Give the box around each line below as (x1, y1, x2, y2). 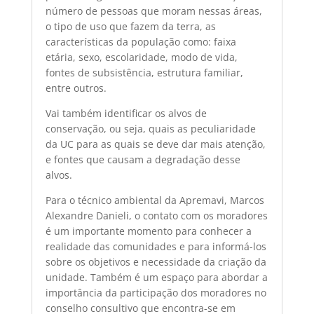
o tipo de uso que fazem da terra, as (45, 20, 216, 33)
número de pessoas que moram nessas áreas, (45, 4, 262, 18)
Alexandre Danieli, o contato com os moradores (45, 209, 268, 222)
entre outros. (45, 81, 107, 95)
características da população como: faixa (45, 35, 236, 48)
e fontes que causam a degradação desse (45, 153, 240, 166)
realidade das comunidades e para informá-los (45, 240, 266, 253)
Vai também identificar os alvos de (45, 107, 207, 120)
